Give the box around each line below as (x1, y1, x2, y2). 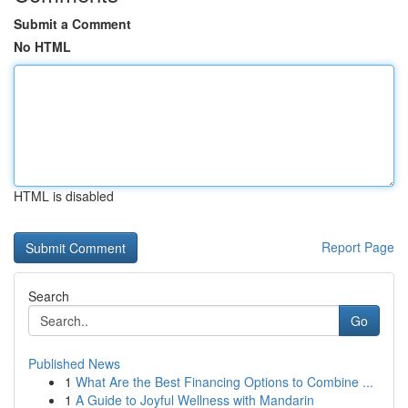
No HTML (14, 37, 71, 56)
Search (28, 287, 69, 305)
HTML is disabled (14, 187, 114, 205)
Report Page (321, 238, 394, 256)
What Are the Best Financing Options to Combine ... (76, 372, 373, 391)
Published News (28, 354, 120, 372)
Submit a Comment (14, 15, 131, 33)
